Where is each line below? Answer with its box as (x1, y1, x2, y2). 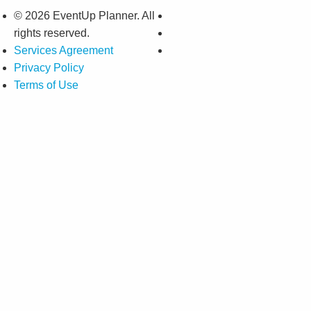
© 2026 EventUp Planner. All (14, 10, 155, 22)
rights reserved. (14, 27, 90, 40)
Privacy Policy (14, 62, 84, 74)
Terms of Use (14, 79, 78, 92)
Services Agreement (14, 44, 113, 57)
